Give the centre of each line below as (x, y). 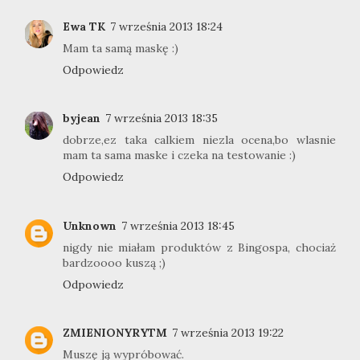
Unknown (90, 225)
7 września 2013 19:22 (228, 333)
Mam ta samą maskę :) (121, 48)
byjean (82, 119)
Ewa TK (84, 26)
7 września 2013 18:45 (178, 225)
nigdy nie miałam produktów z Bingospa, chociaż (199, 247)
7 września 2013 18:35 (162, 119)
